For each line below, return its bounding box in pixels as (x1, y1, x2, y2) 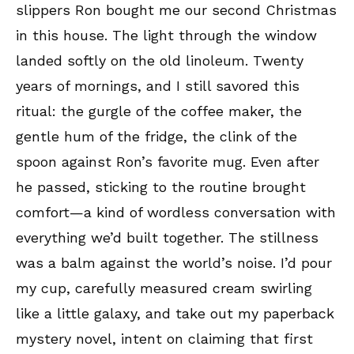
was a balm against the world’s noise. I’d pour (16, 254, 332, 272)
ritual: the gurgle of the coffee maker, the (16, 103, 302, 120)
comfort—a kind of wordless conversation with (16, 204, 336, 221)
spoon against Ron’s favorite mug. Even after (16, 153, 319, 171)
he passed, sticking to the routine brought (16, 179, 306, 196)
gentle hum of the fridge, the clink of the (16, 128, 297, 145)
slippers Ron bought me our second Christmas (16, 2, 337, 19)
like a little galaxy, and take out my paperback (16, 305, 334, 322)
